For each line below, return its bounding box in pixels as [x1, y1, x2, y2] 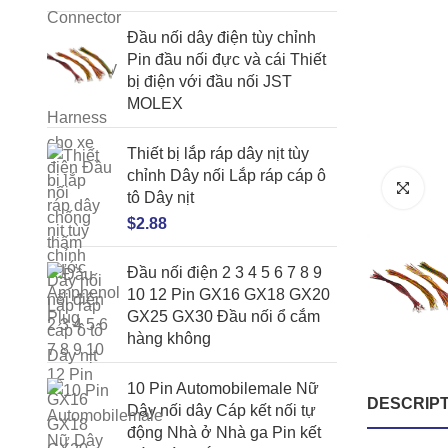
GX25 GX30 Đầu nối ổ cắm [127, 308, 320, 325]
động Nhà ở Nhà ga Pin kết [127, 424, 321, 441]
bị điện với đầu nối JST [127, 73, 292, 90]
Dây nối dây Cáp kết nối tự [127, 402, 316, 419]
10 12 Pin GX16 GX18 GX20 [127, 286, 330, 303]
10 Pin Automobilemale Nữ [127, 380, 319, 397]
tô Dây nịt [127, 189, 194, 206]
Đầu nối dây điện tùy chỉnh [127, 29, 316, 46]
